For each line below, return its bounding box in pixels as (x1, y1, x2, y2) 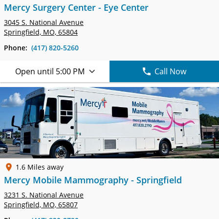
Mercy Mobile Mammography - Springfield (4, 174, 182, 186)
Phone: (4, 43, 31, 52)
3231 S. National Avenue (4, 190, 84, 199)
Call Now (154, 66, 186, 77)
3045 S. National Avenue (4, 18, 84, 27)
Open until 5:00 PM (15, 66, 85, 77)
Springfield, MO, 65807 (4, 200, 78, 209)
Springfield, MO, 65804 (4, 27, 78, 37)
